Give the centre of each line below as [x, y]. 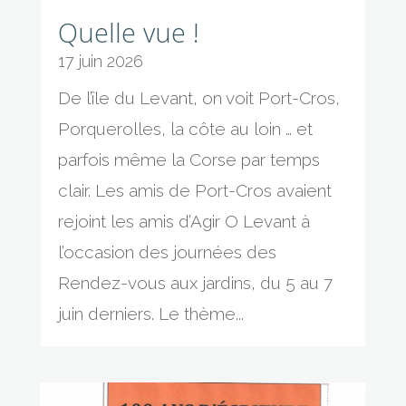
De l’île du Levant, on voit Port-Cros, [198, 97]
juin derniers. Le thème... [150, 313]
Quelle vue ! [128, 32]
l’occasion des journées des [167, 251]
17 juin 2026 [100, 61]
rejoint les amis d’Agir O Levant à [184, 221]
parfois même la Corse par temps [188, 159]
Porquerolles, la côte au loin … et [185, 128]
